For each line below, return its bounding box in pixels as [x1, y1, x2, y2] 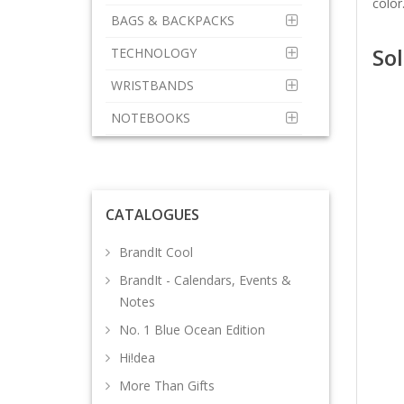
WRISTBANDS [111, 77, 197, 94]
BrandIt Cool [119, 243, 193, 261]
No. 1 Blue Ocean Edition [119, 321, 265, 338]
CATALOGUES [106, 205, 199, 225]
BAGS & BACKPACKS [111, 12, 238, 29]
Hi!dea [119, 349, 155, 366]
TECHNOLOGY [111, 44, 200, 61]
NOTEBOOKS [111, 109, 194, 126]
